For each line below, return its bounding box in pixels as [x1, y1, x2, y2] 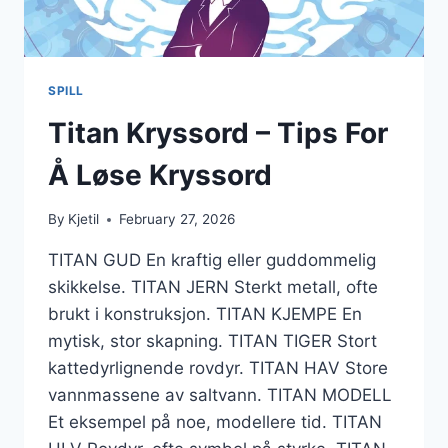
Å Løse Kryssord [48, 157, 272, 192]
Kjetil [68, 211, 100, 228]
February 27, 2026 [119, 211, 236, 228]
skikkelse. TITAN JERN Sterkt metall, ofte [48, 277, 378, 298]
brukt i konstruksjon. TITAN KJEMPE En [48, 304, 362, 325]
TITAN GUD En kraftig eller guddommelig [48, 250, 376, 271]
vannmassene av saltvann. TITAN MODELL [48, 385, 392, 406]
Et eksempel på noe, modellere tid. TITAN [48, 412, 382, 433]
